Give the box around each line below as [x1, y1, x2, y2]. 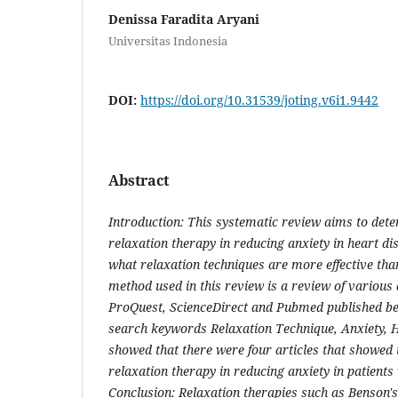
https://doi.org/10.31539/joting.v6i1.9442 [140, 91, 378, 108]
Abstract [108, 170, 169, 190]
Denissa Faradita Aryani [108, 10, 259, 28]
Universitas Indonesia [108, 32, 227, 49]
